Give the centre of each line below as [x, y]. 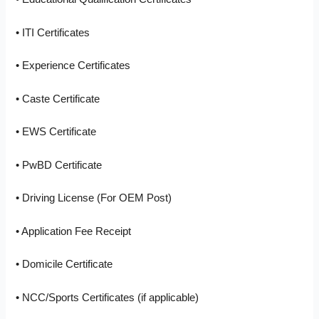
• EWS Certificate [56, 132]
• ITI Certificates [53, 32]
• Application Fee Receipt [74, 231]
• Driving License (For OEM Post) [94, 198]
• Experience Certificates [73, 66]
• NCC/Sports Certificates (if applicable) [108, 297]
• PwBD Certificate [59, 165]
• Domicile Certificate [64, 265]
